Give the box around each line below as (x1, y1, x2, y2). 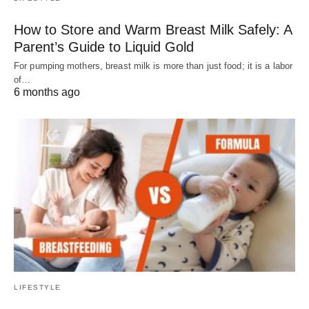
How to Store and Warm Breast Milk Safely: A (14, 22, 292, 38)
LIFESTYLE (14, 283, 61, 291)
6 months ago (14, 86, 80, 99)
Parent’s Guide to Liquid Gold (14, 39, 194, 55)
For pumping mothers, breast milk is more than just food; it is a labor (14, 61, 293, 72)
